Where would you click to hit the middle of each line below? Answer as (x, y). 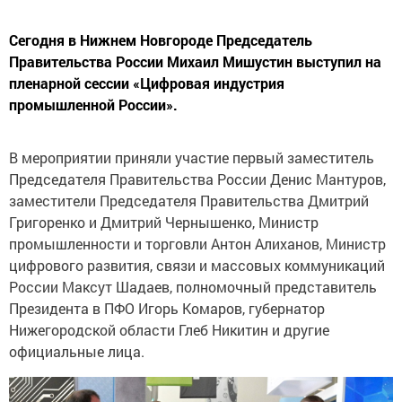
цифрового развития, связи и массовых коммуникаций (197, 265)
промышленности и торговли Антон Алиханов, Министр (197, 243)
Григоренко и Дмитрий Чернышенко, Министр (164, 222)
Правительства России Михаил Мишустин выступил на (195, 61)
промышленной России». (93, 104)
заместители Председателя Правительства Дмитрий (189, 200)
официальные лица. (79, 351)
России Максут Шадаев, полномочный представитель (193, 286)
